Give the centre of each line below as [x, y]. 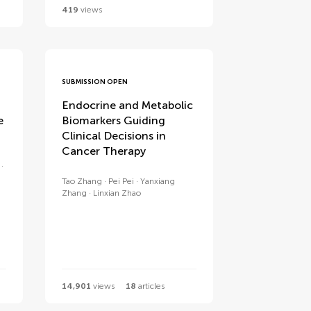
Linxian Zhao [117, 193]
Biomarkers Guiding [114, 120]
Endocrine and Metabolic [128, 105]
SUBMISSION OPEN [95, 82]
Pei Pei [121, 181]
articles [151, 286]
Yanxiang [158, 181]
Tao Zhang [82, 181]
